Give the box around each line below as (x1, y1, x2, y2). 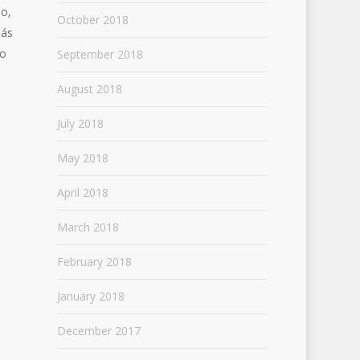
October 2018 (56, 12, 129, 27)
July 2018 (56, 116, 104, 131)
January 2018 (56, 288, 125, 304)
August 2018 (56, 81, 122, 96)
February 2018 (56, 254, 132, 269)
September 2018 (56, 47, 143, 62)
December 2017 (56, 323, 141, 338)
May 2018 (56, 150, 108, 166)
